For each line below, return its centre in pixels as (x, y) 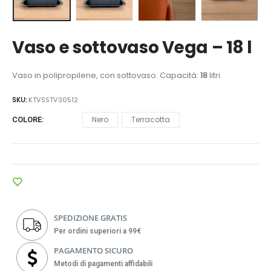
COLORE (27, 119)
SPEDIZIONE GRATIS (91, 217)
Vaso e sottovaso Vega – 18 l (132, 48)
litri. (215, 75)
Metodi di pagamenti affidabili (103, 263)
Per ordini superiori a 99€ (98, 231)
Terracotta (151, 119)
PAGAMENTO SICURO (94, 250)
